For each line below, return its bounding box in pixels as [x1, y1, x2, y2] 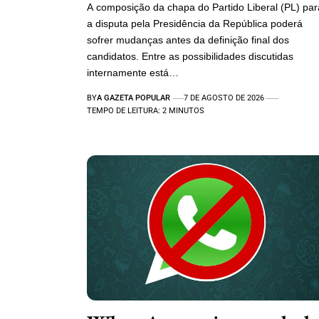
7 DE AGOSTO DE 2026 [184, 93, 265, 103]
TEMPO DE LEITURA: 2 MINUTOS [87, 106, 204, 116]
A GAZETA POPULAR [97, 93, 170, 103]
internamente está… [87, 67, 179, 79]
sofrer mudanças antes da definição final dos [87, 34, 289, 46]
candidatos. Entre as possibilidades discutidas [87, 51, 293, 63]
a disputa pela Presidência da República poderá [87, 18, 303, 30]
